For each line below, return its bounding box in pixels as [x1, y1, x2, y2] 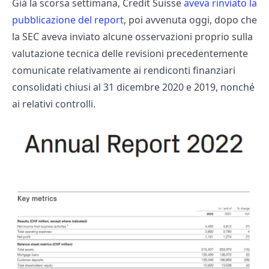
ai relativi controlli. [12, 97, 95, 111]
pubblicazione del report [12, 13, 124, 27]
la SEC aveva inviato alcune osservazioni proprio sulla [12, 30, 253, 44]
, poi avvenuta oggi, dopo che [124, 13, 257, 27]
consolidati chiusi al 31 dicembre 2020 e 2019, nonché [12, 80, 255, 94]
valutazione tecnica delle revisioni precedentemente [12, 47, 248, 61]
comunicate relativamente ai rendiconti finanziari [12, 64, 235, 77]
